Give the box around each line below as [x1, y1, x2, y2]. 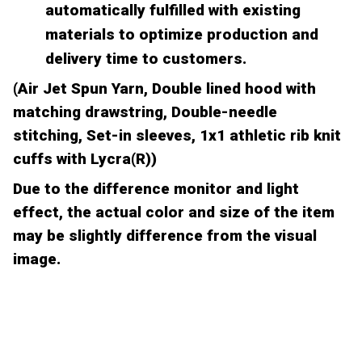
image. [13, 250, 61, 269]
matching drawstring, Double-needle [13, 103, 277, 122]
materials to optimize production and [45, 24, 318, 44]
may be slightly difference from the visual [13, 226, 317, 246]
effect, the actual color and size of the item [13, 203, 335, 222]
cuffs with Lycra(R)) [13, 149, 157, 169]
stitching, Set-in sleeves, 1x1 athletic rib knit [13, 126, 341, 145]
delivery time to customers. [45, 48, 246, 68]
